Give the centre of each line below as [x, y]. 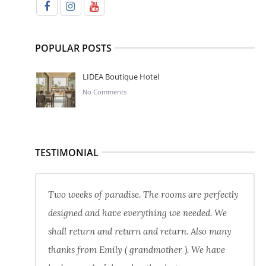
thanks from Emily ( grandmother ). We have [136, 250]
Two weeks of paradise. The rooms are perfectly [143, 195]
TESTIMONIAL [66, 153]
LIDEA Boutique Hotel [121, 77]
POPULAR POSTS [73, 48]
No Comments [104, 92]
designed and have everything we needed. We [137, 213]
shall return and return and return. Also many [140, 232]
